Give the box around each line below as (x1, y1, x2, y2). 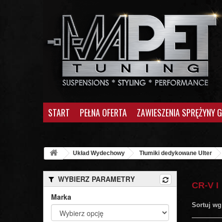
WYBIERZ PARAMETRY (58, 174, 135, 184)
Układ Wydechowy (73, 150, 125, 157)
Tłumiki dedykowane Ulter (139, 150, 212, 157)
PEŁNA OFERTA (80, 106, 127, 119)
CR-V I (192, 180, 221, 190)
